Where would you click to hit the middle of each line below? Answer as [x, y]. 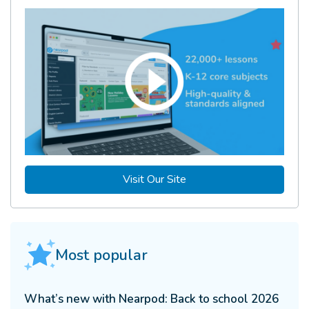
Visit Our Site [154, 179]
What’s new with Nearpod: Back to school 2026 [151, 299]
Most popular [101, 255]
